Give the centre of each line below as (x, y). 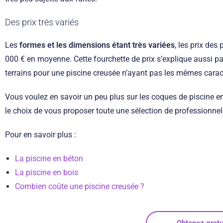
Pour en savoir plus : (41, 134)
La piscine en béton (49, 158)
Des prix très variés (42, 22)
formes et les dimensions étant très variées (96, 45)
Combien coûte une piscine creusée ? (80, 186)
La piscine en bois (47, 172)
